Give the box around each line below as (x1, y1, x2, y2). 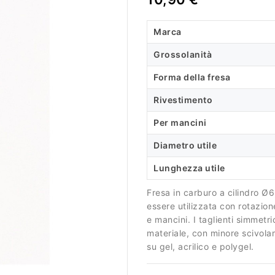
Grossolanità (153, 49, 212, 60)
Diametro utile (153, 140, 217, 150)
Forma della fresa (153, 72, 231, 82)
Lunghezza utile (153, 163, 225, 173)
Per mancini (153, 117, 207, 128)
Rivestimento (153, 95, 212, 105)
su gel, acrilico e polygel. (147, 241, 254, 252)
